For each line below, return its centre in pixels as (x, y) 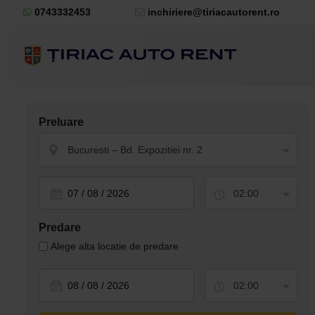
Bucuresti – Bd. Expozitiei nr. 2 (135, 150)
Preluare (61, 122)
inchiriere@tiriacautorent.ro (212, 12)
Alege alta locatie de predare (115, 246)
